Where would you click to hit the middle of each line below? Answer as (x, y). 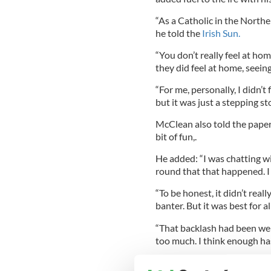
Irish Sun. (220, 33)
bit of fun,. (176, 136)
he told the (178, 33)
